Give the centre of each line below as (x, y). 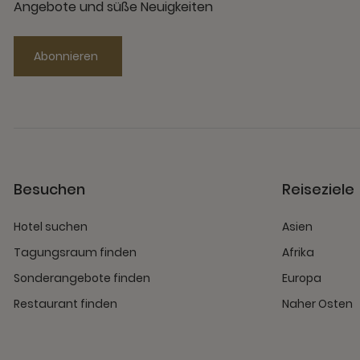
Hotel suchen (51, 226)
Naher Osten (317, 303)
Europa (301, 278)
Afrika (298, 252)
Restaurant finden (65, 303)
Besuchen (49, 189)
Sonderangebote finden (82, 278)
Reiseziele (318, 189)
